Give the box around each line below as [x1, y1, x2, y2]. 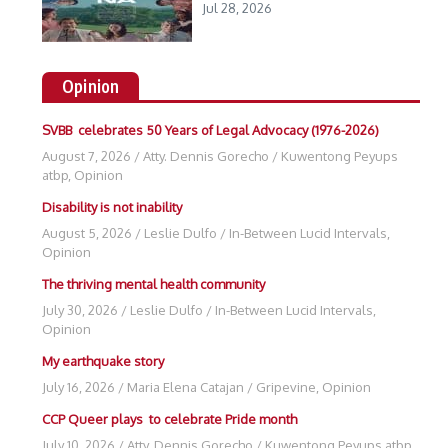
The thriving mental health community [42, 276, 265, 292]
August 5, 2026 [42, 225, 132, 241]
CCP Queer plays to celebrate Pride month [42, 411, 297, 427]
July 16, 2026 [42, 379, 115, 395]
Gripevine [256, 379, 316, 395]
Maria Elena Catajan [127, 379, 244, 395]
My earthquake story [42, 353, 164, 369]
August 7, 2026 [42, 148, 131, 164]
